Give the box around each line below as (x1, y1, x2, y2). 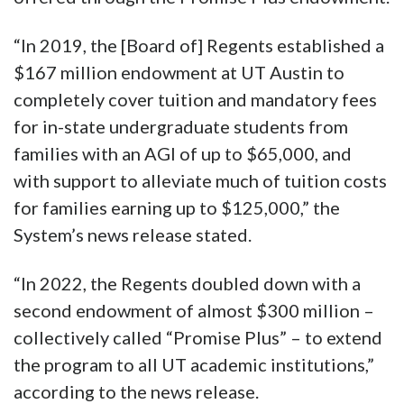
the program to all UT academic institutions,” (14, 353, 374, 376)
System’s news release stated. (14, 224, 252, 246)
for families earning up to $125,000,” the (14, 197, 340, 219)
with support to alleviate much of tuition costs (14, 170, 387, 192)
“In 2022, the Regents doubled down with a (14, 272, 361, 295)
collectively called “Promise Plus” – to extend (14, 326, 382, 349)
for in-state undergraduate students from (14, 115, 348, 138)
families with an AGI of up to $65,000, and (14, 142, 352, 165)
